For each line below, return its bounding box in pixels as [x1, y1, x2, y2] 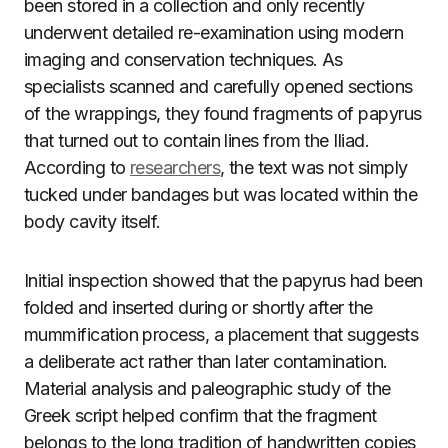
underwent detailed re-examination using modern [24, 22, 404, 43]
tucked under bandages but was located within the [24, 184, 418, 205]
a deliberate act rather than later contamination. [24, 351, 388, 372]
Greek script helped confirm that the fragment [24, 405, 377, 426]
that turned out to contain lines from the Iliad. [24, 130, 370, 151]
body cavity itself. [24, 211, 161, 232]
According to [24, 157, 130, 178]
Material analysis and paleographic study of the [24, 378, 391, 399]
